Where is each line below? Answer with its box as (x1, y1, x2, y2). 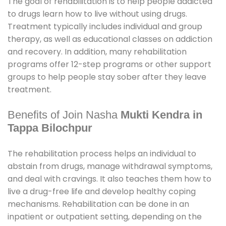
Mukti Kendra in (121, 108, 202, 122)
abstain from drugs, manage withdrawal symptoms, (8, 160, 212, 173)
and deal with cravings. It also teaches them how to (8, 173, 211, 185)
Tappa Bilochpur (8, 122, 92, 135)
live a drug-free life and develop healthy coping (8, 186, 196, 198)
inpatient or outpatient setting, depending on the (8, 211, 202, 223)
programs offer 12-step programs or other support (8, 59, 211, 71)
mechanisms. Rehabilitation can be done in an (8, 198, 189, 210)
